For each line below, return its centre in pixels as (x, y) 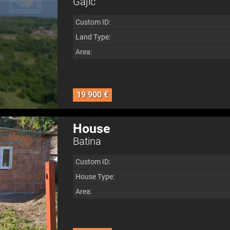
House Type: (95, 177)
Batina (87, 141)
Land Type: (93, 37)
